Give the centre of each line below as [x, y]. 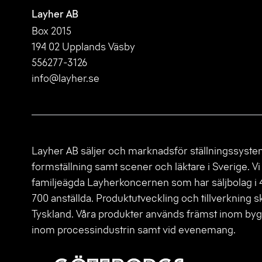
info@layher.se [65, 78]
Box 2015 [51, 31]
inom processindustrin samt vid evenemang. [134, 230]
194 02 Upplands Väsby [83, 46]
